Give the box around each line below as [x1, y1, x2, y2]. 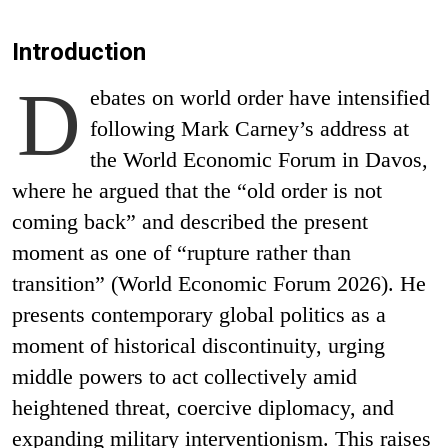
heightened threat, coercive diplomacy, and [12, 394, 394, 420]
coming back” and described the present [12, 208, 368, 234]
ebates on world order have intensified [90, 84, 431, 110]
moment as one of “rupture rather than [12, 239, 351, 265]
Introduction [12, 37, 146, 66]
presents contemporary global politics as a [12, 301, 386, 327]
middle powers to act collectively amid [12, 363, 357, 389]
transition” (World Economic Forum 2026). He [12, 270, 426, 296]
